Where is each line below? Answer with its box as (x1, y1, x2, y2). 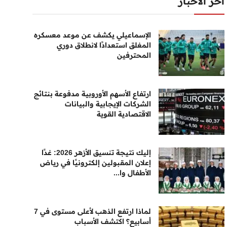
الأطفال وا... (113, 168, 152, 177)
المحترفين (117, 51, 152, 60)
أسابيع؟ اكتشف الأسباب (74, 217, 152, 226)
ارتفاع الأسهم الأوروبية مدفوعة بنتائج (34, 89, 152, 98)
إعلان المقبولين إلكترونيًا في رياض (40, 158, 152, 167)
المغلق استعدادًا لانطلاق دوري (57, 41, 152, 50)
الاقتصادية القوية (97, 109, 152, 119)
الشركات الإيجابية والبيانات (65, 99, 152, 108)
